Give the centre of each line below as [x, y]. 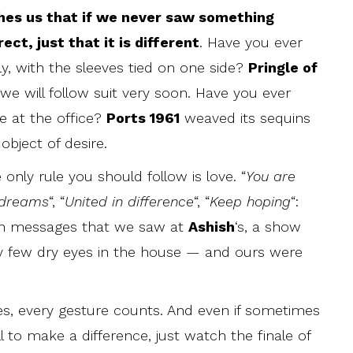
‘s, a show [268, 227]
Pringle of [283, 68]
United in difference [129, 202]
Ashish [212, 227]
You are [271, 176]
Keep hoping [250, 202]
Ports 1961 [143, 118]
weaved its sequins [245, 118]
